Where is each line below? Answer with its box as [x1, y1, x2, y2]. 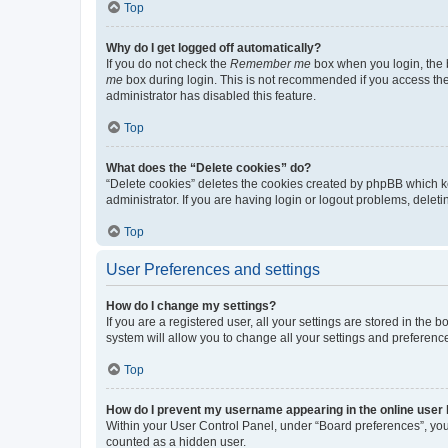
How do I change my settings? [106, 298, 276, 313]
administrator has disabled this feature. [106, 88, 316, 103]
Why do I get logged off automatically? [106, 40, 321, 55]
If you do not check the [106, 56, 230, 71]
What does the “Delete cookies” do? [106, 160, 311, 175]
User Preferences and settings [106, 260, 320, 278]
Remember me [230, 56, 311, 71]
